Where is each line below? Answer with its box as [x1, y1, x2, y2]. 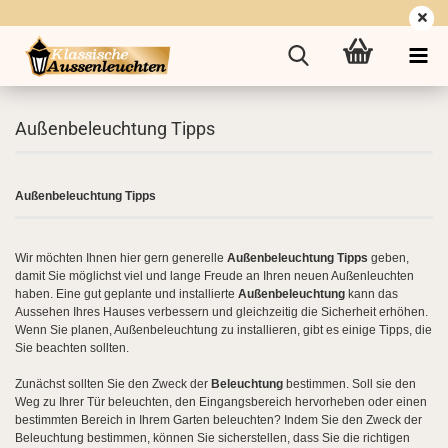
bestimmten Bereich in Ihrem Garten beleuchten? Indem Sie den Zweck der [15, 413, 422, 427]
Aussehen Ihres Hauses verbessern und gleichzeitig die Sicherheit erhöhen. [15, 305, 428, 319]
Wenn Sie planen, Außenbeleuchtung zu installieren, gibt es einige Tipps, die [15, 323, 432, 337]
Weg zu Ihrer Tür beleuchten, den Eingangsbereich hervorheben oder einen [15, 395, 427, 409]
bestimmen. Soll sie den [283, 377, 416, 391]
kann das [345, 287, 398, 301]
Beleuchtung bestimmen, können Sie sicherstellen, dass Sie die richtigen [15, 431, 410, 445]
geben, [368, 251, 409, 265]
